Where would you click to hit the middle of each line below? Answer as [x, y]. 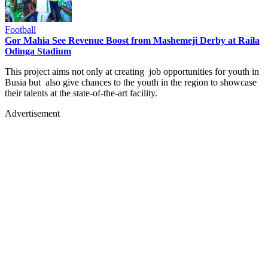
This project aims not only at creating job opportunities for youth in [132, 71]
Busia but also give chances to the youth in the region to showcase [131, 82]
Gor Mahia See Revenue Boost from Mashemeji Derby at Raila [132, 40]
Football [20, 29]
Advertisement [32, 113]
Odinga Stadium [38, 51]
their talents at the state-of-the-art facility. [81, 93]
